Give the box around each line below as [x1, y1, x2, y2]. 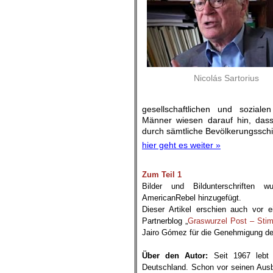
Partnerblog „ [142, 216, 188, 225]
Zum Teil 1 [142, 170, 182, 179]
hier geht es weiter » [142, 140, 221, 150]
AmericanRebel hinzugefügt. [142, 193, 241, 202]
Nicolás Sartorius [193, 73, 259, 83]
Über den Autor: [142, 251, 208, 260]
